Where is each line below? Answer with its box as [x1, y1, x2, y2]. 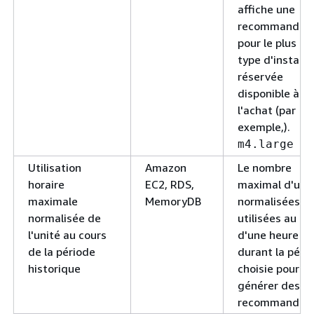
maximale [28, 193, 78, 208]
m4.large [238, 137, 294, 151]
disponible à [238, 86, 299, 100]
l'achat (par [238, 102, 296, 117]
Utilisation [28, 160, 81, 175]
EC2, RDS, [145, 177, 194, 191]
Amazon [145, 160, 186, 175]
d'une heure [238, 227, 299, 242]
